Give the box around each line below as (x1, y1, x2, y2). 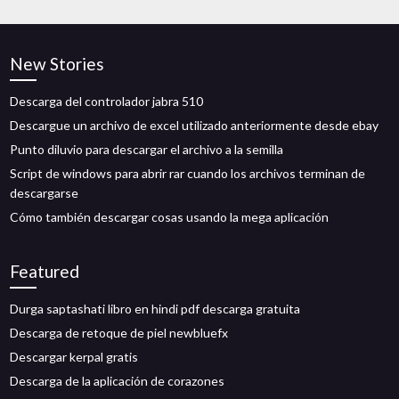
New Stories (10, 53, 105, 74)
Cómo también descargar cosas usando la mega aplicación (10, 209, 330, 224)
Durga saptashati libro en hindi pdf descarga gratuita (10, 301, 301, 316)
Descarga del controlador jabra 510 (10, 94, 204, 109)
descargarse (10, 185, 79, 200)
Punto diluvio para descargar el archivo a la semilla (10, 142, 284, 157)
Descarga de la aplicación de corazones (10, 373, 225, 388)
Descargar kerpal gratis (10, 349, 139, 364)
